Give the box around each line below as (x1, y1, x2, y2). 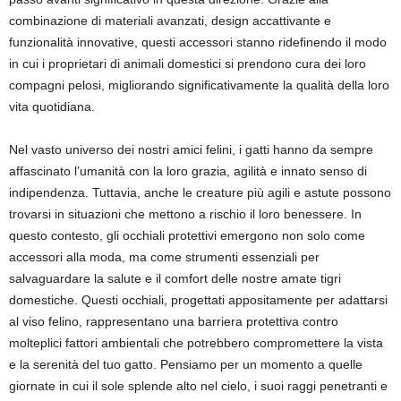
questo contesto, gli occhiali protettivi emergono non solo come (9, 228, 365, 243)
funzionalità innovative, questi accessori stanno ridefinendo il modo (9, 35, 387, 49)
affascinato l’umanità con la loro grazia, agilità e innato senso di (9, 164, 367, 178)
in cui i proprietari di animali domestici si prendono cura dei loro (9, 56, 366, 71)
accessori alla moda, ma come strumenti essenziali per (9, 250, 320, 264)
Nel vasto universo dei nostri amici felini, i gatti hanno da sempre (9, 142, 373, 157)
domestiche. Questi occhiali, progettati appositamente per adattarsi (9, 293, 388, 307)
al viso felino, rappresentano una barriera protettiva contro (9, 314, 338, 328)
